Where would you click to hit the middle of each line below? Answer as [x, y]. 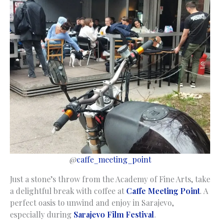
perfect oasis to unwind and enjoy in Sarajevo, [92, 202]
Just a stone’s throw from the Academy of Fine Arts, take [110, 179]
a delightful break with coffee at [68, 191]
